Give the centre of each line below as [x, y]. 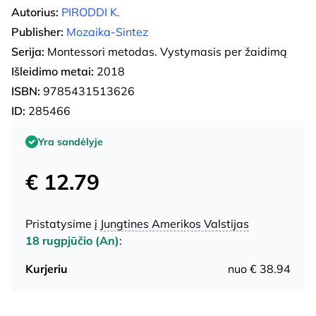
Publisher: [37, 31]
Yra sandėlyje [71, 141]
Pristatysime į [63, 223]
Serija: [28, 51]
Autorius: [35, 12]
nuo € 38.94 [259, 268]
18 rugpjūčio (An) [72, 240]
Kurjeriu [47, 268]
